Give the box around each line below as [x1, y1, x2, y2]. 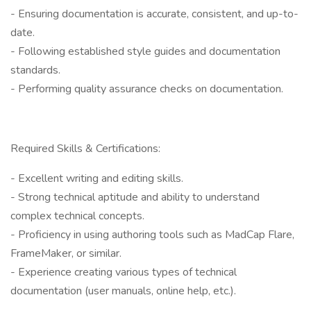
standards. [10, 62, 60, 78]
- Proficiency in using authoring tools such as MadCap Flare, [10, 227, 294, 242]
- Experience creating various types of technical [10, 264, 237, 280]
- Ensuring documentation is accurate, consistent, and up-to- [10, 6, 299, 22]
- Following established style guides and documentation [10, 44, 280, 59]
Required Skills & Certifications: [10, 141, 160, 156]
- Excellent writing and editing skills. [10, 171, 183, 186]
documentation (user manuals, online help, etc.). [10, 283, 236, 299]
